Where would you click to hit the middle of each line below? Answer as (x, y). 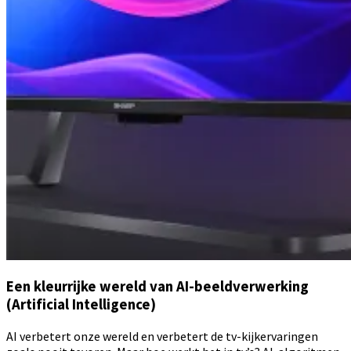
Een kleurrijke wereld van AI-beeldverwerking (157, 287)
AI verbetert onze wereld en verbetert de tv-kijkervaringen (162, 337)
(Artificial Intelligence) (81, 305)
